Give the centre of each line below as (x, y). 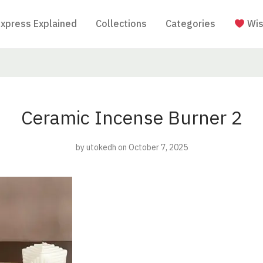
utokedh (101, 147)
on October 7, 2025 (153, 147)
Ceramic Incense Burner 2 (131, 117)
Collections (121, 24)
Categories (190, 24)
